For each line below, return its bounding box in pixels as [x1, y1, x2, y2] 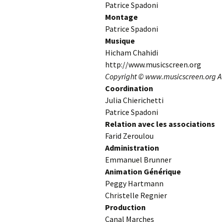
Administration [105, 142, 159, 153]
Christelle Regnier [105, 190, 167, 200]
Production [105, 202, 146, 212]
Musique [105, 35, 135, 46]
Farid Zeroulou [105, 130, 154, 141]
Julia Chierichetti [105, 95, 164, 105]
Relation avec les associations [105, 118, 215, 129]
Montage [105, 11, 138, 22]
